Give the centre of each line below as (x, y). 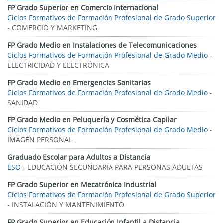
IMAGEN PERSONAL (40, 140)
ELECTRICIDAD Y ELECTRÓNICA (58, 65)
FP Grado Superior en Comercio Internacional (83, 8)
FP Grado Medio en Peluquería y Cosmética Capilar (92, 120)
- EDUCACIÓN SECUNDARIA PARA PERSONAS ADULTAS (112, 167)
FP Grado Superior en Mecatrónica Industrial (82, 184)
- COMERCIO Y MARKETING (52, 28)
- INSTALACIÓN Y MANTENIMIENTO (66, 204)
